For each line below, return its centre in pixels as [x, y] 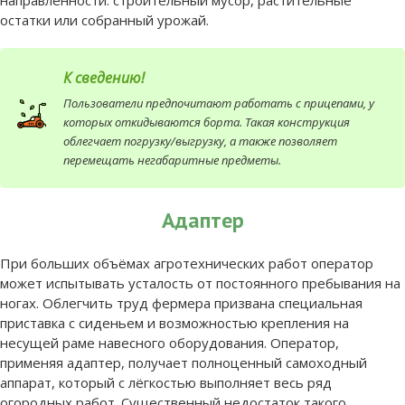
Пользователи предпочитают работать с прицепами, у [219, 103]
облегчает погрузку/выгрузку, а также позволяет [200, 141]
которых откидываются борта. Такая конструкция [207, 122]
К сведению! [104, 77]
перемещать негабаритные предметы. [172, 160]
